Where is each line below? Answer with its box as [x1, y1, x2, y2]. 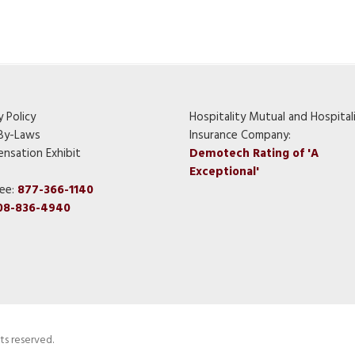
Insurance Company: [189, 126, 291, 146]
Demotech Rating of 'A [189, 144, 319, 164]
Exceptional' [189, 162, 259, 182]
